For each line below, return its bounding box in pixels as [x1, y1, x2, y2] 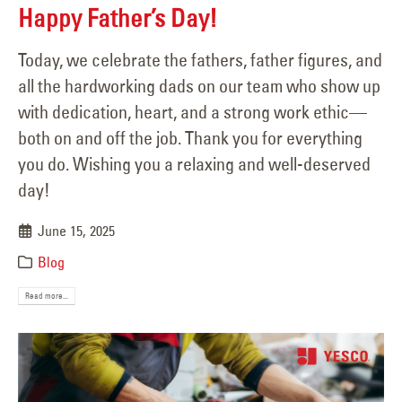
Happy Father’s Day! [18, 3, 217, 34]
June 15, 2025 [38, 222, 116, 240]
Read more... [25, 291, 69, 301]
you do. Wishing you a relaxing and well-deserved [18, 153, 371, 176]
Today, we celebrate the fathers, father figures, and [18, 48, 382, 72]
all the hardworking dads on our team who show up [18, 74, 380, 98]
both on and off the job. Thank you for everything [18, 127, 363, 150]
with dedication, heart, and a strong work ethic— [18, 100, 367, 124]
